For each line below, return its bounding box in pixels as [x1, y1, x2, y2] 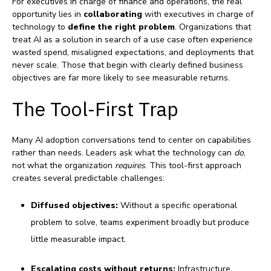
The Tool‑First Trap [12, 96, 178, 122]
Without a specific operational [117, 200, 237, 212]
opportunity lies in [12, 8, 83, 21]
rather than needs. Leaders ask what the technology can [12, 147, 234, 159]
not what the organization [12, 160, 115, 172]
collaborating [83, 8, 142, 21]
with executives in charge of [142, 8, 253, 21]
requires [115, 160, 145, 172]
